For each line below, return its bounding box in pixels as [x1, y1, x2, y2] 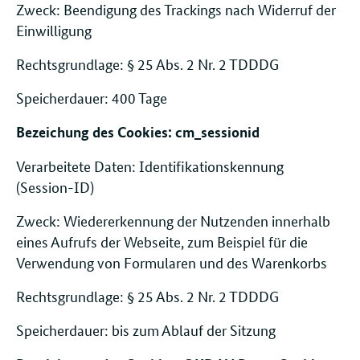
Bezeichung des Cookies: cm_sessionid [16, 122, 260, 142]
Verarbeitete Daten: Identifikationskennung [16, 156, 284, 176]
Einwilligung [16, 20, 92, 40]
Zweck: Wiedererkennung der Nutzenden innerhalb [16, 211, 330, 231]
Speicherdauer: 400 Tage [16, 88, 167, 108]
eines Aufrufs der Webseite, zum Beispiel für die [16, 231, 308, 252]
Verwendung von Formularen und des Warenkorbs [16, 252, 330, 272]
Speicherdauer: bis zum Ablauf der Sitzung [16, 320, 282, 340]
